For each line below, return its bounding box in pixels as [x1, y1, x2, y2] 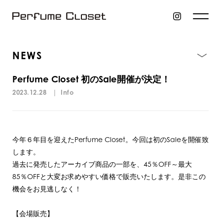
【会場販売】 [12, 209, 54, 218]
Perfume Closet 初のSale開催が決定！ [12, 74, 170, 84]
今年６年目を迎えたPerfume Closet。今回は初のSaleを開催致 [12, 135, 209, 144]
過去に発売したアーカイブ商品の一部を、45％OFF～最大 [12, 160, 192, 168]
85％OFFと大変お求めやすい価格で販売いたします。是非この [12, 172, 206, 181]
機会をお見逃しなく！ [12, 184, 81, 193]
